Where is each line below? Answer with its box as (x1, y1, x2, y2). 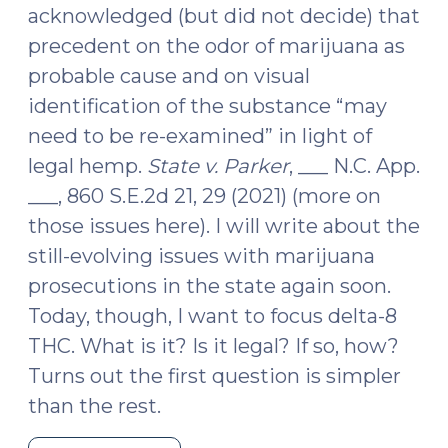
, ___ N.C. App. (289, 154, 420, 178)
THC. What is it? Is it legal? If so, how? (28, 334, 399, 358)
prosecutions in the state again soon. (28, 274, 391, 298)
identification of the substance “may (28, 94, 387, 118)
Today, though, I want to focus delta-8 (28, 304, 397, 328)
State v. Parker (147, 154, 289, 178)
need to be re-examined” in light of (28, 124, 372, 148)
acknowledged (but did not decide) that (28, 4, 420, 28)
